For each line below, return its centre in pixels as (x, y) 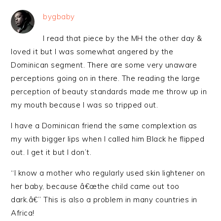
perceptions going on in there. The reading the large (106, 78)
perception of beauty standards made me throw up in (109, 92)
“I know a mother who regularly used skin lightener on (108, 173)
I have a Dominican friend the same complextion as (104, 126)
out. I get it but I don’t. (51, 152)
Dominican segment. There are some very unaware (104, 65)
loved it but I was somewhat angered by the (92, 52)
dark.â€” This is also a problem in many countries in (104, 200)
